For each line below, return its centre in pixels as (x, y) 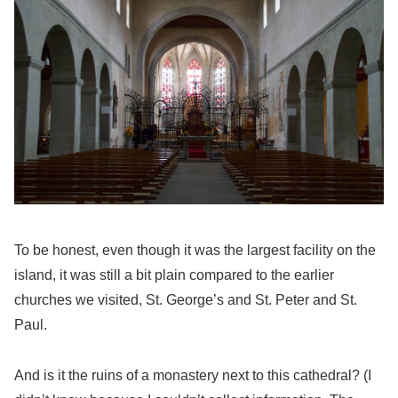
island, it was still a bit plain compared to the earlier (174, 275)
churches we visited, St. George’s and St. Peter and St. (186, 300)
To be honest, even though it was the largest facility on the (195, 251)
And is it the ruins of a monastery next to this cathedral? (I (193, 375)
